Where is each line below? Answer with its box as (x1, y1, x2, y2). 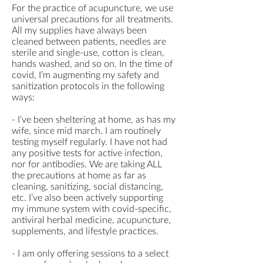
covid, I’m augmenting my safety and (12, 70, 159, 80)
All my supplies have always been (12, 26, 147, 36)
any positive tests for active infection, (12, 149, 163, 159)
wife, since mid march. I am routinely (12, 126, 161, 136)
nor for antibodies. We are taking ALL (12, 160, 162, 170)
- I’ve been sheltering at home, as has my (12, 115, 176, 125)
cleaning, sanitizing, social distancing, (12, 182, 163, 192)
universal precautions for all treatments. (12, 15, 173, 25)
